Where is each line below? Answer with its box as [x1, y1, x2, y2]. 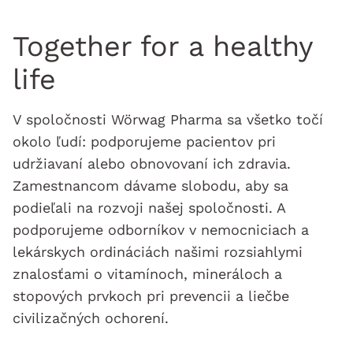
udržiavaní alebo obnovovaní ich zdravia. [13, 155, 291, 172]
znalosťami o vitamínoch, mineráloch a [13, 266, 282, 282]
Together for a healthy [13, 30, 313, 63]
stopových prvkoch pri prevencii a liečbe [13, 288, 289, 304]
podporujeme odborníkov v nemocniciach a [13, 221, 309, 238]
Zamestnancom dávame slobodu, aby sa [13, 177, 288, 194]
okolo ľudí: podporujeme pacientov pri [13, 133, 276, 150]
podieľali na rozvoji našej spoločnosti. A [13, 199, 285, 216]
